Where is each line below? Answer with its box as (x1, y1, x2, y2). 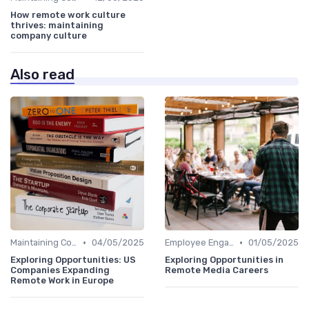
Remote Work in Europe (10, 275, 114, 286)
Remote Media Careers (165, 265, 268, 276)
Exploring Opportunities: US (10, 255, 136, 266)
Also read (10, 66, 74, 83)
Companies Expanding (10, 265, 110, 276)
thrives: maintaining (10, 20, 103, 31)
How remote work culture (10, 10, 126, 21)
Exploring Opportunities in (165, 255, 283, 266)
